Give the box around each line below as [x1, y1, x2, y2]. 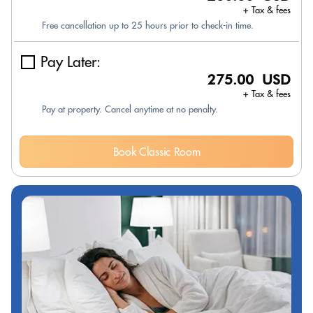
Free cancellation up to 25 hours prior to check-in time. [42, 20, 254, 31]
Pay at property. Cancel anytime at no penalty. [42, 103, 218, 115]
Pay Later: [41, 52, 101, 71]
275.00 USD [208, 71, 291, 88]
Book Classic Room [112, 145, 201, 159]
